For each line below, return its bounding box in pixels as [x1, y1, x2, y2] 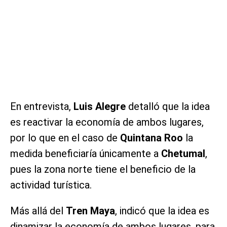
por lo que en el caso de [10, 132, 120, 144]
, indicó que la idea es [115, 205, 209, 217]
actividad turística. [10, 179, 92, 192]
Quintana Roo [120, 132, 183, 144]
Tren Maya [66, 205, 115, 217]
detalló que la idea [126, 100, 210, 113]
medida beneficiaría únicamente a [10, 147, 161, 160]
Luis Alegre [73, 100, 126, 113]
